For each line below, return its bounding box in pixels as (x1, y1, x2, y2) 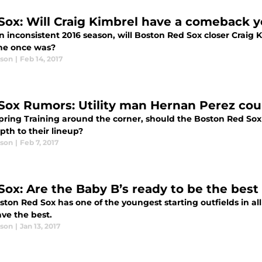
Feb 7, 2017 (20, 138, 58, 147)
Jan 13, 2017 (20, 222, 60, 230)
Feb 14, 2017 (20, 54, 63, 63)
